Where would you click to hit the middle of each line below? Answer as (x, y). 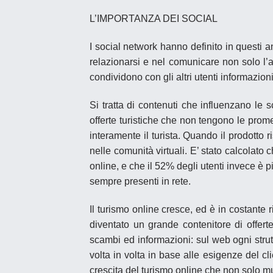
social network (126, 47)
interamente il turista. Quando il (159, 135)
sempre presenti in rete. (140, 181)
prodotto (247, 135)
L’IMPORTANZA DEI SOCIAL (154, 19)
